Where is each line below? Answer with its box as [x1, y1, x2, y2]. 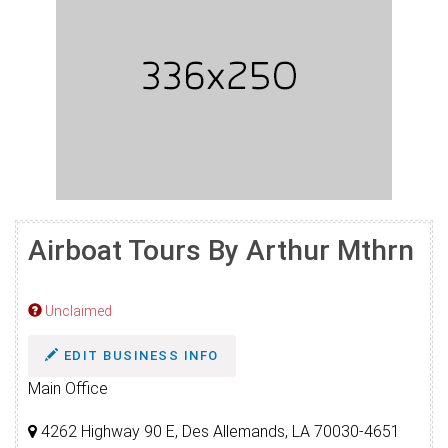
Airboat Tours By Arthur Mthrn [28, 234, 414, 267]
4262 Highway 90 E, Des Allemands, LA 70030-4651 [37, 422, 400, 441]
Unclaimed [42, 303, 112, 319]
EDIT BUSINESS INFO [59, 348, 219, 363]
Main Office [28, 379, 108, 398]
